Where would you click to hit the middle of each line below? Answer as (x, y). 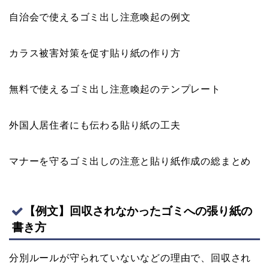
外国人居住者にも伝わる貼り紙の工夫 (95, 125)
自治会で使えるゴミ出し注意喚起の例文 (100, 17)
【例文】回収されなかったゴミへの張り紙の (138, 211)
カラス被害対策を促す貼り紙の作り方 (95, 53)
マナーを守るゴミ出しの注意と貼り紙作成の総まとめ (130, 162)
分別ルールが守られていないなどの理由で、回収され (130, 258)
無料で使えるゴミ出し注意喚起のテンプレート (115, 89)
